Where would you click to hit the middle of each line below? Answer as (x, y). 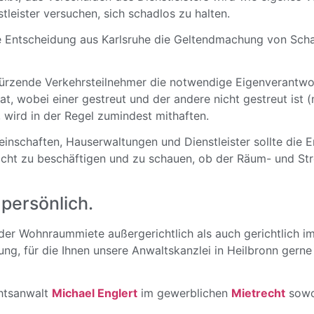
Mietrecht (258, 293)
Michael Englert (95, 293)
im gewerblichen (184, 293)
